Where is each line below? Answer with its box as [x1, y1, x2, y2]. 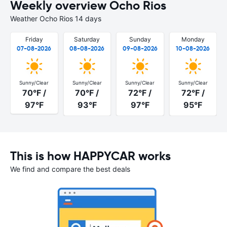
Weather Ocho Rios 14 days [10, 14, 101, 23]
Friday [25, 35, 43, 43]
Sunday [129, 35, 151, 43]
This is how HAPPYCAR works [10, 148, 171, 164]
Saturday [74, 35, 100, 43]
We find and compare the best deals [10, 164, 130, 173]
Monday [181, 35, 205, 43]
